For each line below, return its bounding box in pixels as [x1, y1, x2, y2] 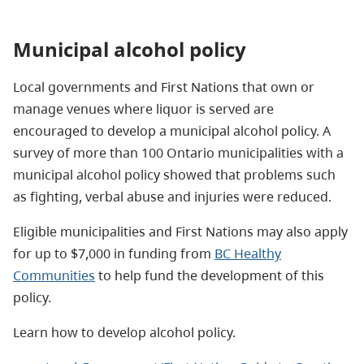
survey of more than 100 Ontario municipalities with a [13, 143, 344, 162]
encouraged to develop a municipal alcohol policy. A [13, 121, 331, 140]
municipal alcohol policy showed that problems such [13, 165, 336, 184]
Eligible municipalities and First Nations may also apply [13, 222, 348, 240]
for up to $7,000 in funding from [13, 244, 214, 262]
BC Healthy [214, 244, 281, 262]
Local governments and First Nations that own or [13, 77, 314, 96]
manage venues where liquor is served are [13, 99, 274, 118]
